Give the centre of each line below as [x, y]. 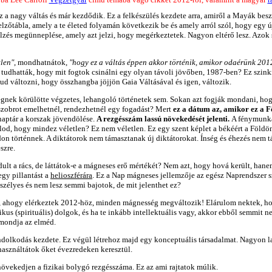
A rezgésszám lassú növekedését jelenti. [164, 119]
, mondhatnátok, [42, 62]
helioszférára [71, 175]
